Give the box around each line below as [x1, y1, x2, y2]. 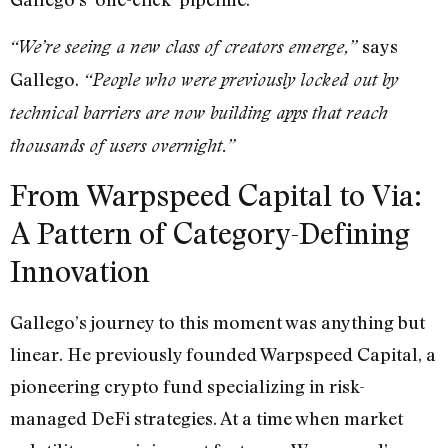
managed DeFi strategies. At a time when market [10, 406, 403, 429]
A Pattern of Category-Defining [10, 214, 410, 251]
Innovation [10, 252, 150, 289]
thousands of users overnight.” [10, 134, 235, 156]
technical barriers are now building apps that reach [10, 101, 388, 123]
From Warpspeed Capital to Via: [10, 176, 422, 213]
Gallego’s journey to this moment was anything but [10, 310, 425, 333]
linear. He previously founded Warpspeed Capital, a [10, 342, 436, 365]
